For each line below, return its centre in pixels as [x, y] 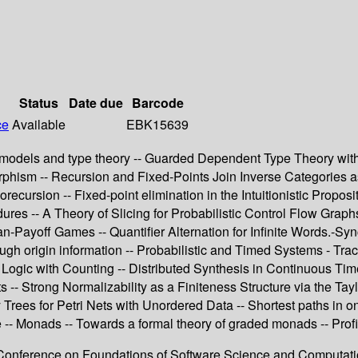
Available [39, 125]
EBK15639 [157, 125]
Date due [96, 103]
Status [39, 103]
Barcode [157, 103]
